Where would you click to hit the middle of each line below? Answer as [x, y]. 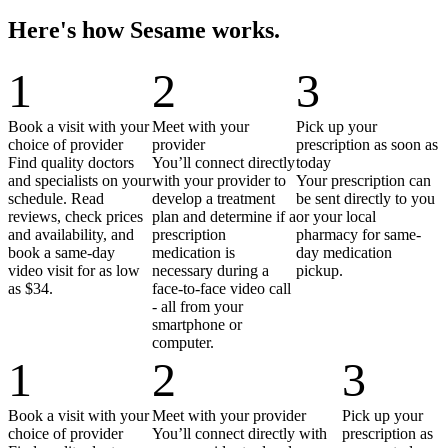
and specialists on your [79, 181]
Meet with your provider [228, 416]
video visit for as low [74, 271]
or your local [336, 217]
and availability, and [71, 235]
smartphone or [197, 325]
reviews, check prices [75, 217]
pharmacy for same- [358, 235]
